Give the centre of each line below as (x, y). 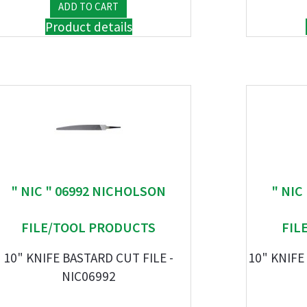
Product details (88, 27)
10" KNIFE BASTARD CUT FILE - (88, 258)
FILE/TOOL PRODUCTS (88, 227)
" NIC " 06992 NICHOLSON (88, 191)
